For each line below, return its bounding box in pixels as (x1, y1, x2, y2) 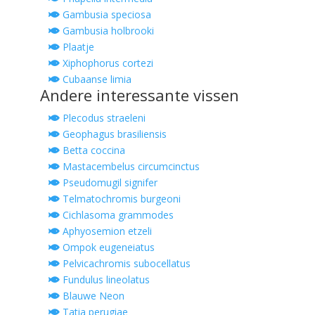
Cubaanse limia (59, 72, 131, 86)
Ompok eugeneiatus (59, 240, 155, 255)
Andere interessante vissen (39, 84, 239, 106)
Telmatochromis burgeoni (59, 192, 181, 206)
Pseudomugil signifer (59, 176, 157, 190)
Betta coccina (59, 143, 125, 157)
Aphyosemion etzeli (59, 224, 152, 238)
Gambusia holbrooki (59, 24, 154, 38)
